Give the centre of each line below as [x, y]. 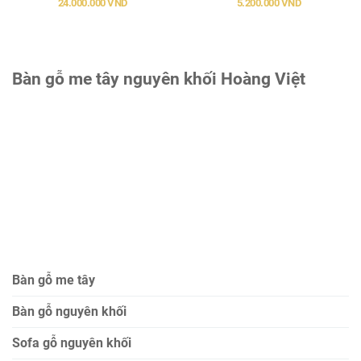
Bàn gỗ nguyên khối [69, 311]
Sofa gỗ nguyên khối [72, 343]
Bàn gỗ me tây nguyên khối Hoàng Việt [159, 79]
